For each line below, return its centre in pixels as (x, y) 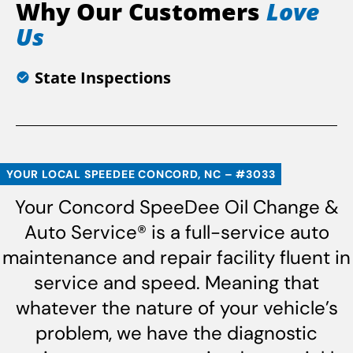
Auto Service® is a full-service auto (176, 232)
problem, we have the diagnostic (176, 333)
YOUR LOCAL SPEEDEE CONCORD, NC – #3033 (141, 174)
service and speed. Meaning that (176, 282)
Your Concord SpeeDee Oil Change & (176, 206)
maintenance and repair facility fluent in (176, 257)
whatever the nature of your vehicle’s (176, 307)
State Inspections (103, 77)
